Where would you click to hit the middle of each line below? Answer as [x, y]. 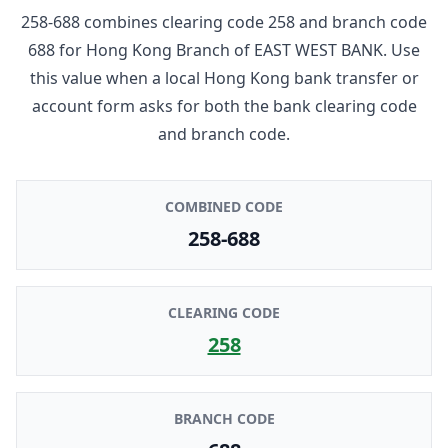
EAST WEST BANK [318, 49]
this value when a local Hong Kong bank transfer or [224, 77]
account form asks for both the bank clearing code [224, 105]
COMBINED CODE [224, 206]
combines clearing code [174, 21]
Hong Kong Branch [158, 49]
